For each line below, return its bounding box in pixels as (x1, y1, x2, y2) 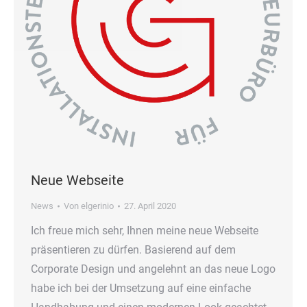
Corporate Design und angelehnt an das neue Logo (31, 262, 275, 276)
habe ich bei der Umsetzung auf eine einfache (31, 282, 251, 295)
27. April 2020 (124, 201, 176, 212)
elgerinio (81, 201, 114, 212)
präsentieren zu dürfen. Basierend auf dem (31, 243, 236, 257)
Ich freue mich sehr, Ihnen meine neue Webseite (31, 224, 258, 238)
